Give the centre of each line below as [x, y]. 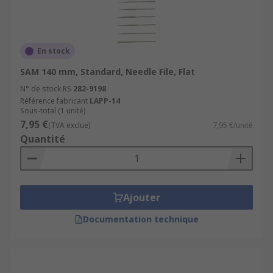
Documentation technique [141, 219]
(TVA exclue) [69, 125]
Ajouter [141, 197]
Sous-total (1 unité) [53, 111]
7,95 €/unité [233, 125]
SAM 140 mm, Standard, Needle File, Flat [108, 72]
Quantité [43, 139]
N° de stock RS [46, 89]
